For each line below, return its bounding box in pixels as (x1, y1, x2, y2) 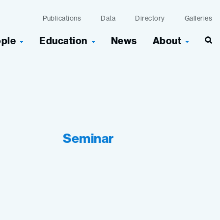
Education (39, 34, 87, 47)
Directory (135, 14, 165, 23)
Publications (43, 14, 81, 23)
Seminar (63, 130, 114, 146)
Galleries (184, 14, 212, 23)
